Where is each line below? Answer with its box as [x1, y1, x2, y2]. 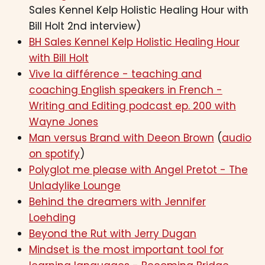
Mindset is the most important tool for [28, 243, 224, 257]
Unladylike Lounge [28, 179, 121, 193]
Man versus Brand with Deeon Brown [28, 131, 214, 146]
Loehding [28, 211, 76, 225]
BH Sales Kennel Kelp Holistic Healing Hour [28, 35, 240, 50]
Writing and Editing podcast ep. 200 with [28, 99, 236, 114]
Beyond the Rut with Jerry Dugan [28, 227, 196, 241]
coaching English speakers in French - [28, 83, 222, 98]
